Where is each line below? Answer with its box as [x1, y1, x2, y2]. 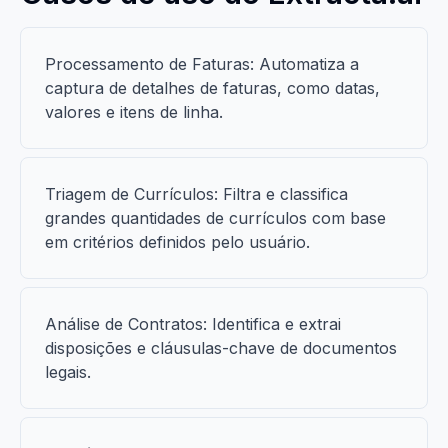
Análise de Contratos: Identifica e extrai [45, 314, 341, 334]
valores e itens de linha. [45, 102, 223, 122]
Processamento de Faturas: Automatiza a [45, 54, 359, 74]
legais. [45, 362, 91, 382]
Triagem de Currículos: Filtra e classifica [45, 184, 348, 204]
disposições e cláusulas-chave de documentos [45, 338, 397, 358]
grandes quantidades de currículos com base [45, 208, 386, 228]
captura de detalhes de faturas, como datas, [45, 78, 380, 98]
